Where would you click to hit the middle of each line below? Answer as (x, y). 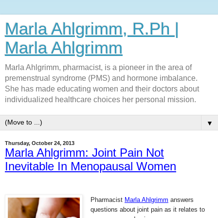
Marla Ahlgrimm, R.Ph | (92, 29)
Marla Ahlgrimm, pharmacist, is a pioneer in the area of (98, 67)
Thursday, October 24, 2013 (40, 143)
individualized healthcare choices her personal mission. (100, 100)
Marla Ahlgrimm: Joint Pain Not (84, 153)
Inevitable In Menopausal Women (91, 166)
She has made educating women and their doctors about (102, 89)
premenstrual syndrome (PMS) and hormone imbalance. (101, 78)
